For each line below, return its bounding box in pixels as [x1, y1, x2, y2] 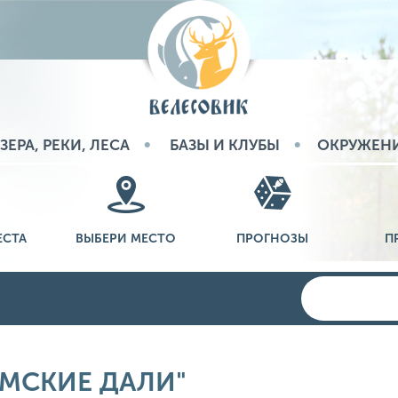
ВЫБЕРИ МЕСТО [76, 230, 176, 246]
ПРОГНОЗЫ [236, 230, 308, 246]
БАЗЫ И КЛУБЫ [169, 135, 280, 154]
